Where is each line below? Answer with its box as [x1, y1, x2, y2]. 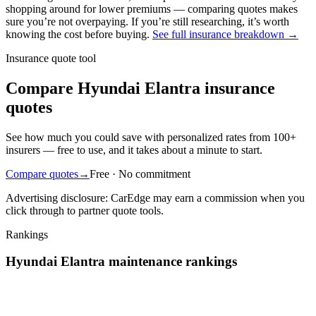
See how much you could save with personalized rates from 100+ [6, 130, 296, 143]
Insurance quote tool [6, 51, 96, 64]
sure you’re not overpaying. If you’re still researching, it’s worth [6, 15, 289, 28]
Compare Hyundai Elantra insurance [6, 78, 275, 97]
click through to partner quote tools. [6, 204, 164, 217]
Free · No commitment [90, 167, 190, 180]
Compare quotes [6, 167, 78, 180]
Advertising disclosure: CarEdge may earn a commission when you [6, 191, 305, 204]
